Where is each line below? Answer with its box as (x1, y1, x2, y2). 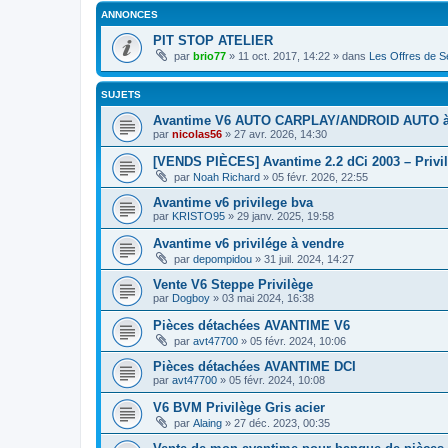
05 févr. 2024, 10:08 (229, 374, 325, 387)
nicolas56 (172, 128, 222, 141)
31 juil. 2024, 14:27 (264, 253, 354, 266)
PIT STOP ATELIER (153, 32, 273, 48)
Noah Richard (193, 171, 260, 184)
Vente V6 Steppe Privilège (153, 277, 313, 293)
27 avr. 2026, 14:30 (234, 128, 327, 141)
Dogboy (172, 292, 210, 305)
